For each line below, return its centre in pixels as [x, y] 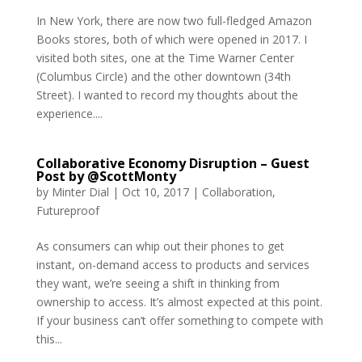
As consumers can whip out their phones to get [160, 246]
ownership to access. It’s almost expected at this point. [179, 301]
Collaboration [237, 192]
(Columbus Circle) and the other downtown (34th [163, 76]
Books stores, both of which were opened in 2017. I [171, 39]
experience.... [69, 113]
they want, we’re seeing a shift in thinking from [158, 283]
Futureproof [67, 210]
